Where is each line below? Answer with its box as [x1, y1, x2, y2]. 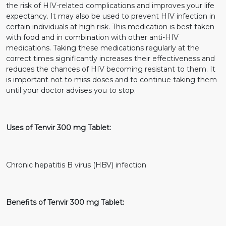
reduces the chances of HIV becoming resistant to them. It [6, 64, 215, 74]
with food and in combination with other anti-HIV [6, 32, 179, 42]
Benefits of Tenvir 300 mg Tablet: [6, 197, 124, 207]
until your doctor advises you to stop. [6, 85, 136, 95]
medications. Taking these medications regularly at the [6, 43, 199, 52]
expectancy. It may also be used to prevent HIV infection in [6, 11, 215, 21]
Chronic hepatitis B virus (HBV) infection [6, 160, 146, 169]
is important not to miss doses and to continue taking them [6, 75, 217, 84]
